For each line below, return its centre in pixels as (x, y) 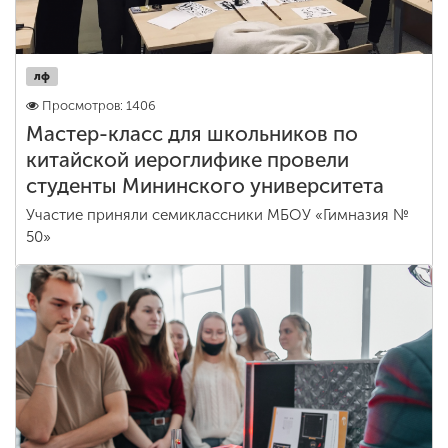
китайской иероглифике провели (187, 160)
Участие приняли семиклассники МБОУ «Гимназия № (217, 215)
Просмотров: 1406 (99, 105)
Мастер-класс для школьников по (192, 134)
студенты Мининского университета (205, 186)
